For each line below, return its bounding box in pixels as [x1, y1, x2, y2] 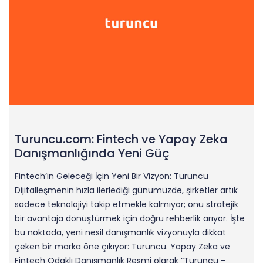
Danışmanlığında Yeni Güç [15, 145, 170, 162]
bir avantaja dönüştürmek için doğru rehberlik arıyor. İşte [15, 213, 245, 225]
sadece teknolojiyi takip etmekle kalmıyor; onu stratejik [15, 198, 238, 211]
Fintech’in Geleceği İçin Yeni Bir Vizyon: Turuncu [15, 170, 208, 183]
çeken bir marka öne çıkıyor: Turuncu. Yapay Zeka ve [15, 241, 230, 253]
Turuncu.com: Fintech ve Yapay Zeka [15, 131, 228, 148]
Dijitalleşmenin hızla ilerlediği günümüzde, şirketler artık [15, 184, 238, 197]
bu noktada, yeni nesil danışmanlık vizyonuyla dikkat [15, 227, 226, 239]
